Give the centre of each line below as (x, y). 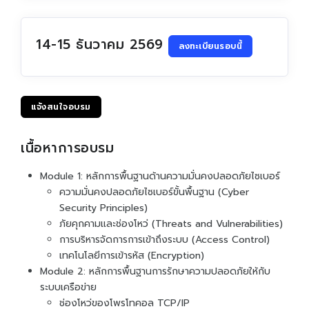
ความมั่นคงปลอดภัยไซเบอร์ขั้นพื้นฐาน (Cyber (154, 192)
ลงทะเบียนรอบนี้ (210, 46)
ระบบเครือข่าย (68, 287)
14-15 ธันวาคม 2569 (102, 44)
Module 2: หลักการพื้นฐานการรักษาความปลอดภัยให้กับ (155, 271)
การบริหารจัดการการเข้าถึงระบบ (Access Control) (165, 239)
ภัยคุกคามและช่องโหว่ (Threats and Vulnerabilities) (171, 223)
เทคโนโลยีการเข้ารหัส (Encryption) (132, 255)
